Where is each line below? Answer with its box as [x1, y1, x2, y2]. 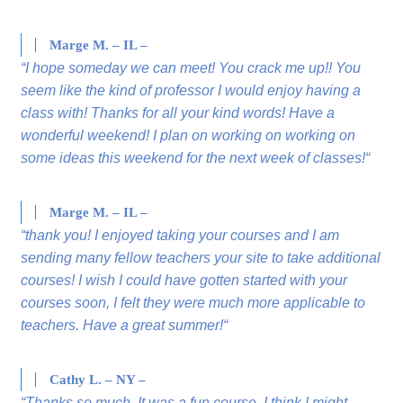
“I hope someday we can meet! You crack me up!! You [21, 60, 362, 76]
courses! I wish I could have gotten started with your [21, 273, 348, 289]
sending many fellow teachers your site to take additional [21, 250, 381, 266]
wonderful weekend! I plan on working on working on [21, 128, 356, 144]
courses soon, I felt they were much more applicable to [21, 295, 366, 311]
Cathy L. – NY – [49, 372, 147, 388]
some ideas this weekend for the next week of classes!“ [21, 150, 371, 166]
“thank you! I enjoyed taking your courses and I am [21, 228, 340, 244]
